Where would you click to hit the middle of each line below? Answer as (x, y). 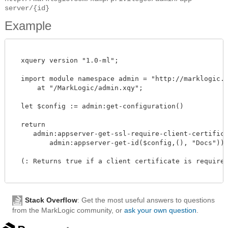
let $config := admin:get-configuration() (98, 106)
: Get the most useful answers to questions (146, 200)
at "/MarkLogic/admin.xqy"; (78, 88)
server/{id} (27, 8)
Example (28, 26)
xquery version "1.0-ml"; (66, 61)
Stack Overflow (51, 200)
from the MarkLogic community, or (68, 210)
